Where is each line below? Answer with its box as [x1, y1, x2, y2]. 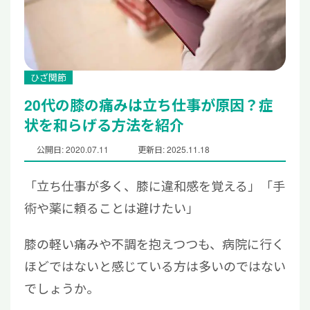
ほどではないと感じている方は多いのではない [24, 256, 286, 275]
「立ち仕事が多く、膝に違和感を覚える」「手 [24, 176, 285, 194]
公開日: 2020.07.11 [37, 143, 109, 155]
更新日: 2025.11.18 [138, 143, 210, 155]
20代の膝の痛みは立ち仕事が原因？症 [24, 94, 273, 116]
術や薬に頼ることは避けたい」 [24, 198, 199, 217]
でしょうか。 [24, 278, 99, 297]
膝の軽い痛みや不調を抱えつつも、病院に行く [24, 234, 284, 253]
